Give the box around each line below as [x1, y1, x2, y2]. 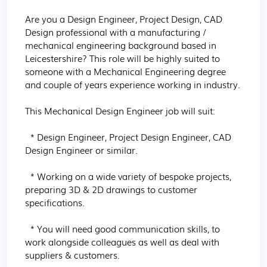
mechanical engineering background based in [25, 38, 219, 51]
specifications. [25, 195, 85, 209]
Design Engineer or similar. [25, 143, 138, 156]
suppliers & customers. [25, 248, 120, 261]
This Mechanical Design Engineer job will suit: [25, 104, 215, 117]
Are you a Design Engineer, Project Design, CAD [25, 12, 225, 25]
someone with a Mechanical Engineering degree [25, 64, 228, 77]
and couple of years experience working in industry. [25, 77, 240, 91]
